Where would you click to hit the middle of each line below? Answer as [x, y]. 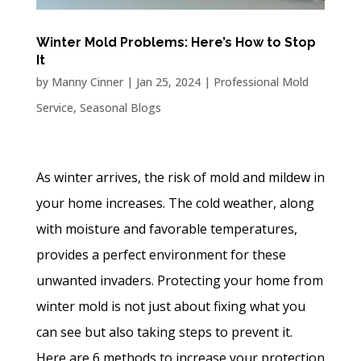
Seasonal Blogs [120, 107]
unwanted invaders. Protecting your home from [179, 280]
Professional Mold [261, 81]
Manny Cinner [87, 81]
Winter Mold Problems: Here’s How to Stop [176, 42]
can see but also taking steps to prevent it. [164, 332]
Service [54, 107]
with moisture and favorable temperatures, [166, 228]
